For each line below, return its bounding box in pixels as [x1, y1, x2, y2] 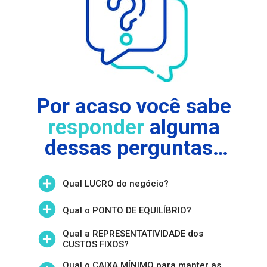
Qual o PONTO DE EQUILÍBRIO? [62, 204, 191, 216]
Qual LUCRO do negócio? [62, 178, 169, 189]
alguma [144, 114, 220, 139]
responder [48, 114, 144, 139]
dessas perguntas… [45, 135, 228, 160]
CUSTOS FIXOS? [62, 239, 129, 250]
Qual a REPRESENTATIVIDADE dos [62, 228, 203, 240]
